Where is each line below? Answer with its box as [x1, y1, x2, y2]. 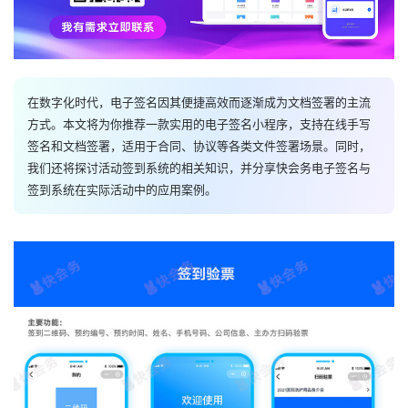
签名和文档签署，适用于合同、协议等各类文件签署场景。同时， [27, 138, 371, 154]
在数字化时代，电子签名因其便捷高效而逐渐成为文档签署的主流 [27, 95, 371, 110]
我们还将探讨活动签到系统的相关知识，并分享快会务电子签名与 [27, 160, 371, 176]
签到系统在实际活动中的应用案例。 [27, 182, 217, 198]
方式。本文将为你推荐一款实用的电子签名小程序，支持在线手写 [27, 117, 371, 132]
